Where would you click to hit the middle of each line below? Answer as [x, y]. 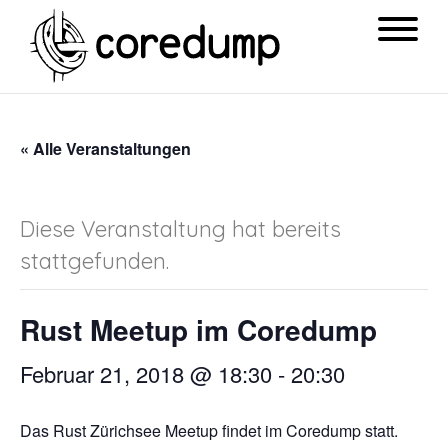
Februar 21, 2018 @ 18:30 [146, 373]
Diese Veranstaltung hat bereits [180, 229]
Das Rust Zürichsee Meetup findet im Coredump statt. [209, 430]
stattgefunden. [94, 261]
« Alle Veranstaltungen [105, 148]
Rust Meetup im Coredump [198, 329]
